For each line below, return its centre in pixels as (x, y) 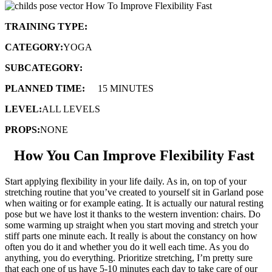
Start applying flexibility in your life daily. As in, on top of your (126, 182)
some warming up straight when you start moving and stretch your (131, 225)
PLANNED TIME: (45, 89)
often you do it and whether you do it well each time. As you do (127, 247)
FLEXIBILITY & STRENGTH (144, 68)
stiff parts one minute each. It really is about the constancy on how (131, 236)
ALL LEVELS (71, 109)
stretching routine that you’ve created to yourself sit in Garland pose (134, 192)
